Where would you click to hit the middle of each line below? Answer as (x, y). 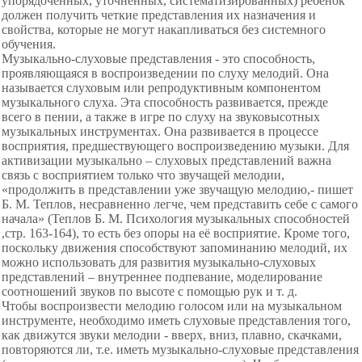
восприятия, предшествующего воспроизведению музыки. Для (175, 146)
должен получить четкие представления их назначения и (159, 15)
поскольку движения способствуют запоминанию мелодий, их (175, 248)
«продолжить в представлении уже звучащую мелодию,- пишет (177, 189)
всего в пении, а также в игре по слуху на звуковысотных (161, 117)
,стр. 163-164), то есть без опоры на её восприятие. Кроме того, (176, 233)
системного (294, 29)
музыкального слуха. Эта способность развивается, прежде (165, 102)
